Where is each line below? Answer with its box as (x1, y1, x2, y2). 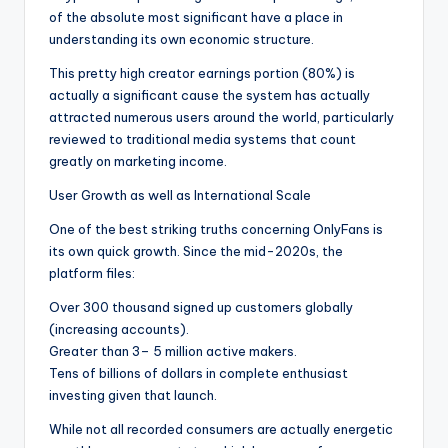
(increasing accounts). (49, 321, 189, 338)
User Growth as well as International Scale (49, 187, 311, 204)
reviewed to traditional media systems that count (49, 131, 356, 148)
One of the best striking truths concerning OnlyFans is (49, 221, 383, 238)
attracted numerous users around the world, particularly (49, 109, 394, 126)
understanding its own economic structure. (49, 31, 314, 48)
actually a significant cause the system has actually (49, 87, 370, 104)
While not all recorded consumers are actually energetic (49, 421, 393, 438)
